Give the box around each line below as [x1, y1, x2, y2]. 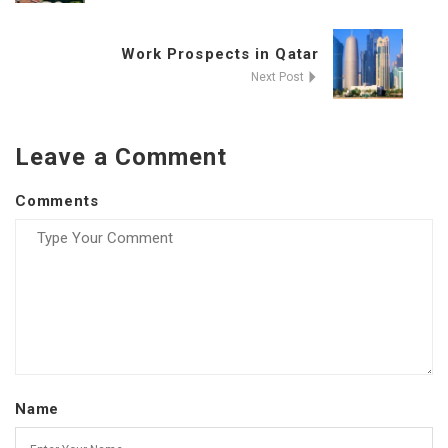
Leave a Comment [15, 143, 228, 172]
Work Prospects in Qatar [120, 45, 319, 64]
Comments [15, 192, 99, 211]
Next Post [251, 70, 307, 85]
